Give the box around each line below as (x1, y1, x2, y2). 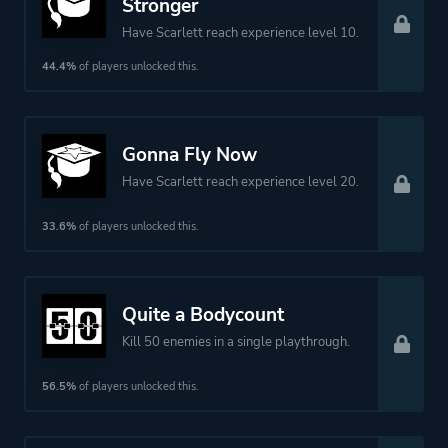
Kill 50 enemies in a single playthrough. (122, 333, 350, 352)
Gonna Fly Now (122, 142, 257, 169)
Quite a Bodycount (122, 302, 284, 329)
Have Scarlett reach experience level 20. (122, 173, 359, 192)
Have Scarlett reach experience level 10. (122, 24, 359, 43)
